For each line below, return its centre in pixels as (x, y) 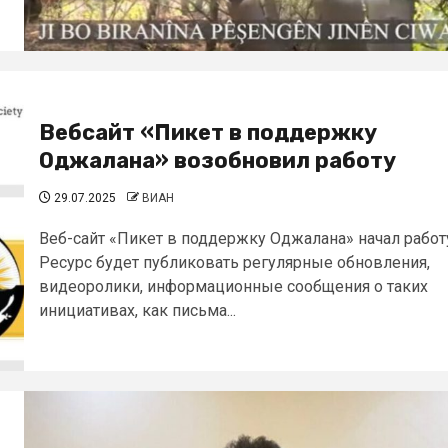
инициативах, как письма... (137, 310)
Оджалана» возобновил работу (217, 160)
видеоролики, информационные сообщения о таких (233, 286)
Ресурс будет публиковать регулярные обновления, (234, 262)
